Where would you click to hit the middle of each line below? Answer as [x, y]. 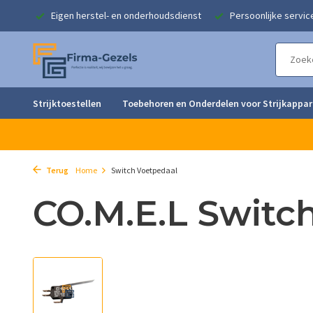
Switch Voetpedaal [144, 170]
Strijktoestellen [67, 103]
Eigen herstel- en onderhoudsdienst [125, 15]
